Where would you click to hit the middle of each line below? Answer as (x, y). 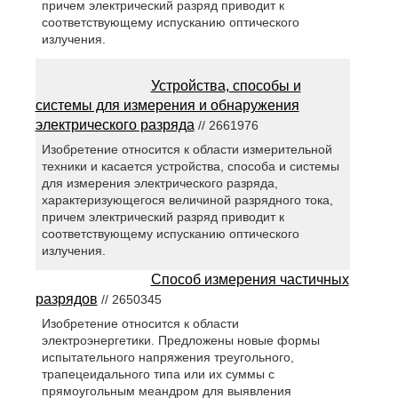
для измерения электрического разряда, (159, 183)
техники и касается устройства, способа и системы (190, 167)
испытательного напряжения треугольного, (167, 358)
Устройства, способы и (226, 86)
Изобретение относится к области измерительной (187, 150)
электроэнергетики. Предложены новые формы (180, 341)
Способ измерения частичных (250, 280)
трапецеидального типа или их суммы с (158, 374)
